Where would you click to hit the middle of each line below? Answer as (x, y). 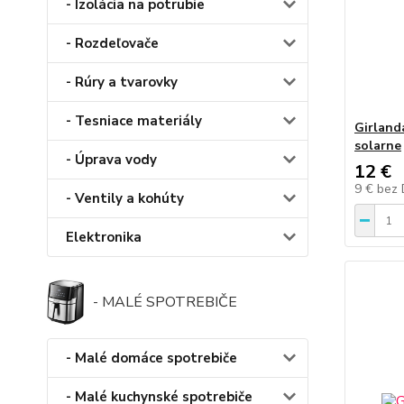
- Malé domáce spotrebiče (151, 358)
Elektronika (104, 238)
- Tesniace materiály (134, 121)
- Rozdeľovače (112, 44)
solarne (377, 146)
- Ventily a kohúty (125, 199)
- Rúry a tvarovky (122, 83)
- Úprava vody (111, 160)
